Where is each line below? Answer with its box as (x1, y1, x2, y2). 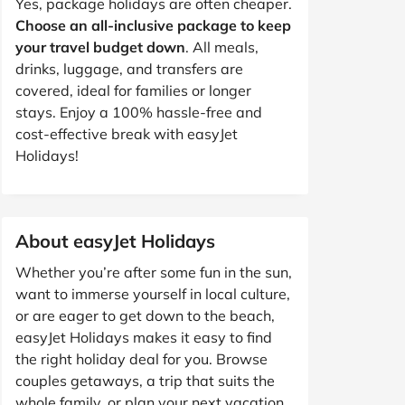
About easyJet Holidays (15, 229, 215, 252)
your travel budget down (15, 37, 185, 56)
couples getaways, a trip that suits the (15, 371, 275, 390)
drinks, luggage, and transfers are (15, 59, 243, 78)
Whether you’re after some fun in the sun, (15, 262, 292, 281)
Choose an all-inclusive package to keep (15, 15, 291, 34)
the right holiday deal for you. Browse (15, 349, 268, 368)
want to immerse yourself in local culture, (15, 284, 290, 303)
